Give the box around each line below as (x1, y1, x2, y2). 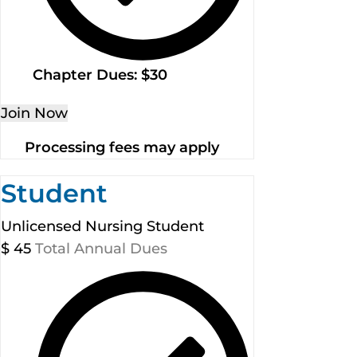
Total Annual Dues (35, 239, 167, 257)
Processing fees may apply (25, 138, 219, 156)
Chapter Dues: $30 (33, 65, 167, 84)
